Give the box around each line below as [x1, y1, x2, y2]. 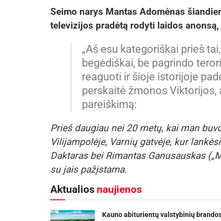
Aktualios [50, 184, 95, 196]
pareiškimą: [82, 98, 137, 111]
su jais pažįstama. [50, 164, 127, 176]
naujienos [97, 184, 142, 196]
